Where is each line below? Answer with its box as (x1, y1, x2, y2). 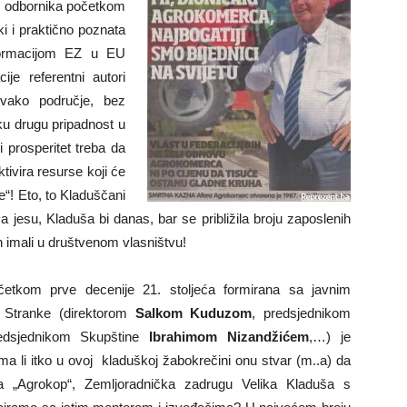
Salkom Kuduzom (134, 305, 253, 321)
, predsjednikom (252, 305, 352, 321)
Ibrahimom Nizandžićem (149, 329, 310, 344)
